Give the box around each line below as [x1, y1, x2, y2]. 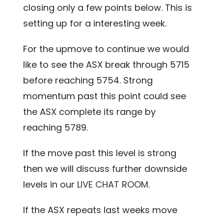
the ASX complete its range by [23, 105, 156, 118]
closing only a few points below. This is [23, 1, 192, 14]
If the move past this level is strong [23, 146, 177, 159]
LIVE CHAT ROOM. [77, 178, 150, 191]
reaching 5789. [23, 121, 88, 134]
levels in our [23, 178, 78, 191]
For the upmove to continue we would [23, 42, 190, 55]
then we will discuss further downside [23, 162, 188, 175]
